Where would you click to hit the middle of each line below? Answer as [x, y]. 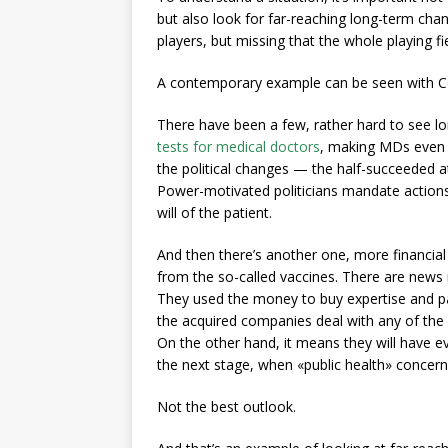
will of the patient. [214, 212]
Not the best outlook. [226, 406]
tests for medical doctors [238, 146]
